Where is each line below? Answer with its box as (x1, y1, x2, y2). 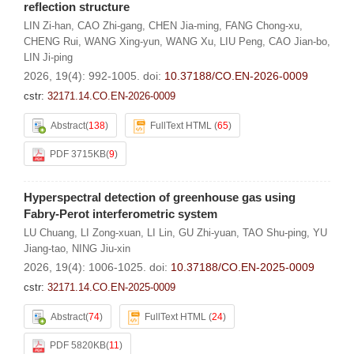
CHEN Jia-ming (149, 20, 219, 32)
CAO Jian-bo (269, 36, 327, 47)
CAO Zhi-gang (77, 20, 142, 32)
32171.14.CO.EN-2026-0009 (47, 90, 175, 102)
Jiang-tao (24, 243, 66, 254)
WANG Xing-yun (85, 36, 160, 47)
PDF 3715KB (50, 149, 106, 160)
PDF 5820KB (50, 340, 106, 351)
